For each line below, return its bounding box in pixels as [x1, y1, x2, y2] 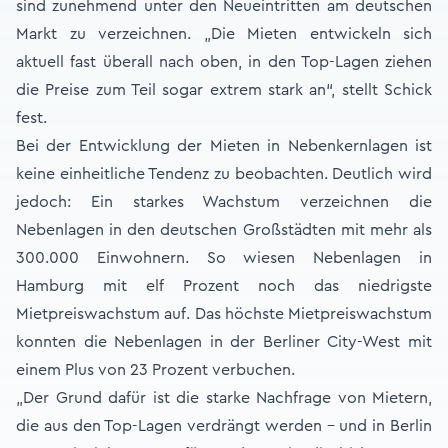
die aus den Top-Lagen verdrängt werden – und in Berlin [16, 418, 432, 434]
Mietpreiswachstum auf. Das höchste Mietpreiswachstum [16, 306, 432, 322]
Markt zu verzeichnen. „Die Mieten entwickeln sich [16, 26, 432, 42]
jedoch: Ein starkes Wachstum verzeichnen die [16, 194, 432, 210]
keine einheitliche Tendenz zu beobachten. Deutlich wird [16, 166, 432, 182]
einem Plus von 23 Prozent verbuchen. [16, 362, 295, 378]
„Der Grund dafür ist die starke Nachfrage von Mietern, [16, 390, 432, 406]
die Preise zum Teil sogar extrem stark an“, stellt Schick [16, 82, 432, 98]
